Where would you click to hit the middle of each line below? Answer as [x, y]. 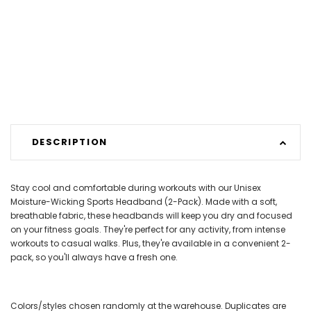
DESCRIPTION [69, 142]
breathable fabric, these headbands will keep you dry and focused [151, 215]
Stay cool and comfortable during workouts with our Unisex [136, 187]
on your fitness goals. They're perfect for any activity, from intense [148, 229]
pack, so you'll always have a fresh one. [94, 257]
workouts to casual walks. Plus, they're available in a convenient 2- [151, 243]
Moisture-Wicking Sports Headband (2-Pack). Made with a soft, [144, 201]
